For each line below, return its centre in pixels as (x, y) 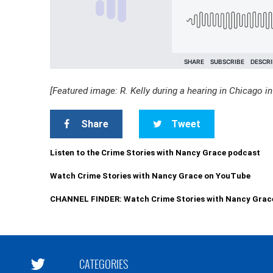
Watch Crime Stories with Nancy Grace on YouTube (151, 176)
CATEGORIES (104, 264)
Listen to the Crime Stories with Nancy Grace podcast (155, 153)
